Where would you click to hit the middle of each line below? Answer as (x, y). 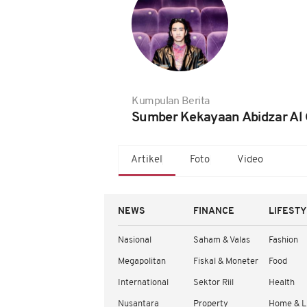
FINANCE (214, 211)
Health (282, 283)
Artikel (147, 160)
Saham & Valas (222, 240)
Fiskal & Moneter (226, 261)
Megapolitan (142, 261)
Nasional (135, 240)
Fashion (283, 240)
